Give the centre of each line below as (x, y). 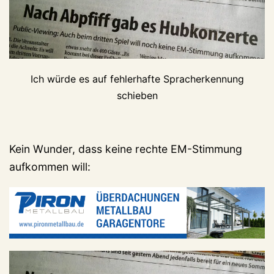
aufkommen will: (50, 166)
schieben (137, 95)
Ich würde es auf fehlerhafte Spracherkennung (137, 79)
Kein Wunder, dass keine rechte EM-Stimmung (126, 149)
